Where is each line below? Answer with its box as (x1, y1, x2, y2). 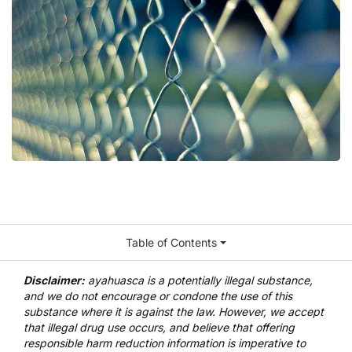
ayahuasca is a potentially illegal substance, (85, 273, 313, 288)
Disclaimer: (24, 273, 85, 288)
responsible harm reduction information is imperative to (24, 336, 306, 350)
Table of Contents (126, 236, 218, 250)
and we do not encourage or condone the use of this (24, 289, 292, 303)
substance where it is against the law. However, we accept (24, 305, 324, 319)
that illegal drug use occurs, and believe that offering (24, 321, 295, 335)
